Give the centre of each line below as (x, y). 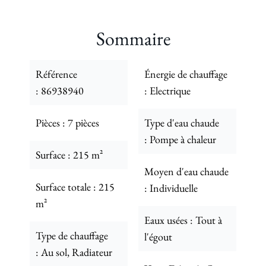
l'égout (158, 237)
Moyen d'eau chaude (186, 171)
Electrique (170, 91)
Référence (56, 74)
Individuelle (174, 188)
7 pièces (83, 123)
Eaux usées (167, 220)
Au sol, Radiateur (77, 252)
